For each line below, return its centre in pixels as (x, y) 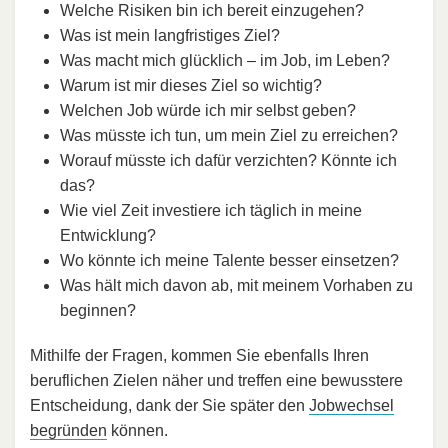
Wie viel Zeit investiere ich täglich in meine (211, 211)
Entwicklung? (108, 236)
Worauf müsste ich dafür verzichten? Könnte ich (228, 161)
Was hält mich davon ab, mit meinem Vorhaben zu (236, 286)
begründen (68, 431)
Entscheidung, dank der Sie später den (169, 406)
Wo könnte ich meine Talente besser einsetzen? (229, 261)
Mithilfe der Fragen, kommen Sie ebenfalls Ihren (199, 356)
